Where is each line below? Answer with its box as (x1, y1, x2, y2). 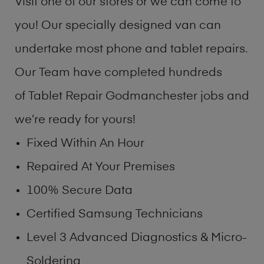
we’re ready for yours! (15, 114, 136, 126)
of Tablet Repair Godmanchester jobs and (15, 90, 249, 103)
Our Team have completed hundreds (15, 67, 222, 79)
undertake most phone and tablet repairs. (15, 43, 247, 55)
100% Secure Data (27, 184, 133, 197)
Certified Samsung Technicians (27, 208, 203, 220)
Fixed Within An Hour (27, 137, 144, 150)
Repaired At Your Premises (27, 161, 175, 173)
